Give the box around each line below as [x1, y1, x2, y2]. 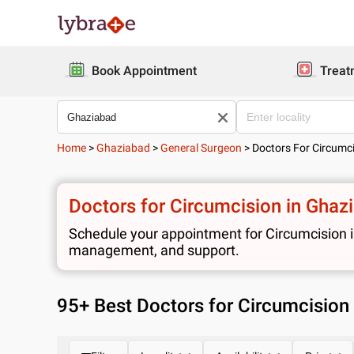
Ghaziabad [96, 141, 150, 154]
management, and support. [69, 242, 239, 258]
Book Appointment [92, 63, 197, 78]
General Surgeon [160, 141, 242, 154]
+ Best [79, 295, 137, 317]
